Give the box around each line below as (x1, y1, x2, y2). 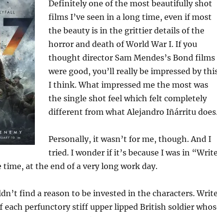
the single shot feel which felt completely (48, 93, 207, 104)
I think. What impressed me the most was (48, 80, 208, 90)
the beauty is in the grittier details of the (48, 26, 204, 36)
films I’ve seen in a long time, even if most (48, 12, 212, 22)
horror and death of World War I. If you (48, 39, 197, 49)
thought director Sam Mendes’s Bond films (48, 53, 215, 63)
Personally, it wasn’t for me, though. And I (48, 134, 211, 144)
